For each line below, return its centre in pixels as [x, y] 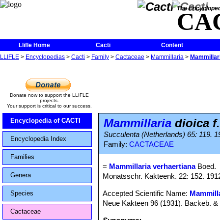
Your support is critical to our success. [49, 106]
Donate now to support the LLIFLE [49, 95]
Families [22, 157]
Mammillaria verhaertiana [152, 166]
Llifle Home [34, 45]
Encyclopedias [45, 57]
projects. [49, 100]
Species [22, 193]
